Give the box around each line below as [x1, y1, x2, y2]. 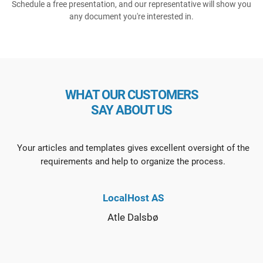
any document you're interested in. [69, 12, 194, 22]
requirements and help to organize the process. [41, 156, 225, 167]
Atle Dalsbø [107, 211, 159, 224]
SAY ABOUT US [91, 103, 172, 118]
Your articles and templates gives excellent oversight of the [16, 143, 249, 154]
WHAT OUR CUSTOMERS [65, 87, 198, 103]
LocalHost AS [102, 192, 164, 204]
